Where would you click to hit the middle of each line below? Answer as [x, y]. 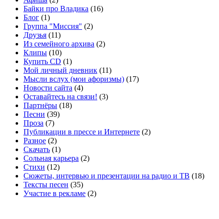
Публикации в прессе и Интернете [82, 132]
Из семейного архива [59, 44]
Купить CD [42, 62]
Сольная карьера [51, 158]
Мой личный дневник [60, 70]
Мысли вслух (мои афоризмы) [74, 79]
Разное [35, 141]
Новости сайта [48, 88]
